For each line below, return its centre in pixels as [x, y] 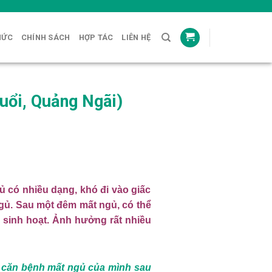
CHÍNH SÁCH [46, 37]
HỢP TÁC [96, 37]
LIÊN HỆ [136, 37]
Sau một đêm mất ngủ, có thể [83, 205]
